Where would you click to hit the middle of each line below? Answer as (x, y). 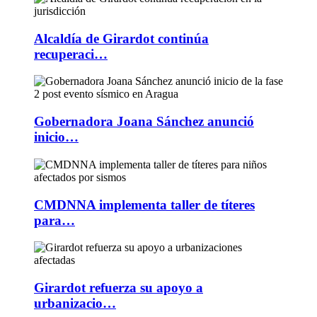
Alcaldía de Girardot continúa (121, 38)
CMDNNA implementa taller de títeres (144, 204)
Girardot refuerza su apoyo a (119, 287)
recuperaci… (71, 54)
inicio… (56, 137)
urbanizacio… (75, 303)
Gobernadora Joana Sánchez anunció (144, 122)
